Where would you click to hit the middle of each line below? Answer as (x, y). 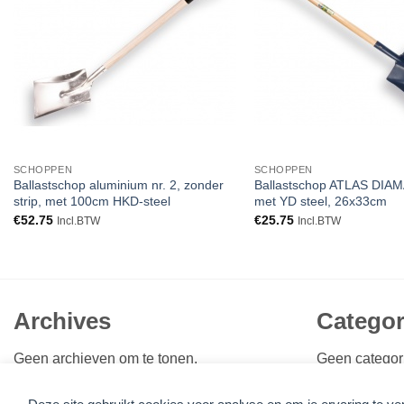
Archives (62, 321)
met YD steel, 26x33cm (320, 202)
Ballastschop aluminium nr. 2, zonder (118, 185)
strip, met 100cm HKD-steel (92, 202)
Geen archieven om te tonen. (106, 359)
